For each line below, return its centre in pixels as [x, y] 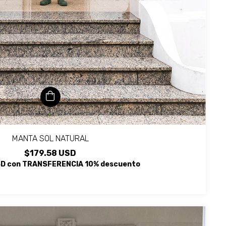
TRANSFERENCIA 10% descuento [81, 164]
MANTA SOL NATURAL [50, 138]
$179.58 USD [50, 153]
